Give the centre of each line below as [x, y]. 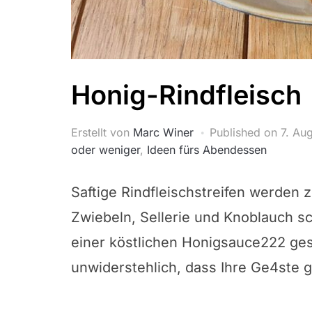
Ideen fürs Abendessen [207, 150]
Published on [245, 132]
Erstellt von [102, 132]
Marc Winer [163, 132]
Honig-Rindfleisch [186, 95]
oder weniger [106, 150]
